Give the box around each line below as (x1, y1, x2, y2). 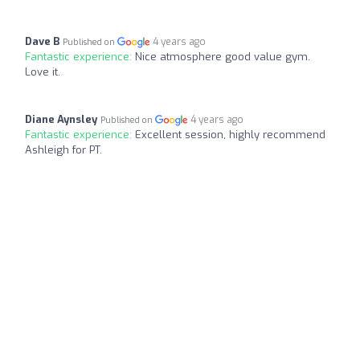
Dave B (25, 34, 59, 48)
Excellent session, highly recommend (135, 127, 325, 141)
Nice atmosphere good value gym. (135, 49, 310, 63)
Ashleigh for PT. (25, 142, 102, 157)
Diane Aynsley (25, 112, 97, 126)
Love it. (25, 64, 60, 79)
